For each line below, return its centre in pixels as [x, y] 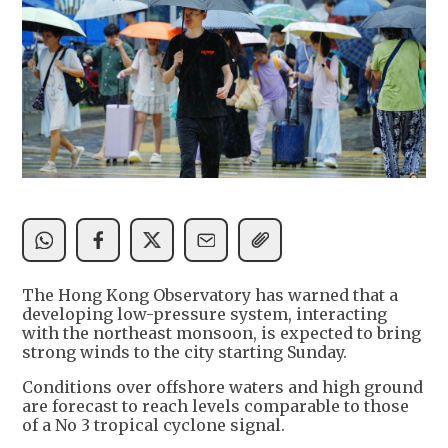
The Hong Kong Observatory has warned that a [210, 295]
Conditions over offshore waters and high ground [222, 387]
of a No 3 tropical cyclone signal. [153, 425]
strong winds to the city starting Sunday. [184, 352]
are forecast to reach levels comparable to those [215, 406]
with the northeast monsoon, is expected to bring [221, 333]
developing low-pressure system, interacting [204, 314]
